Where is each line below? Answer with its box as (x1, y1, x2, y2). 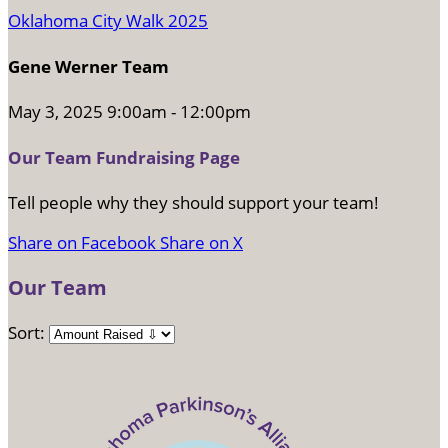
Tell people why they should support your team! (8, 191, 379, 215)
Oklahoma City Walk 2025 (8, 9, 208, 32)
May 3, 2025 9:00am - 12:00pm (8, 100, 251, 124)
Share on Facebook (8, 231, 156, 255)
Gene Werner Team (8, 54, 169, 78)
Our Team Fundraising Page (8, 145, 240, 169)
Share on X (160, 231, 243, 255)
